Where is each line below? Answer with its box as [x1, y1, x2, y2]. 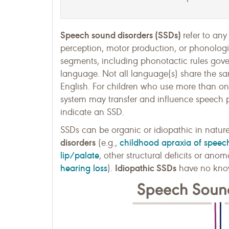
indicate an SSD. [60, 106, 124, 118]
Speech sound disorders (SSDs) [60, 29, 183, 41]
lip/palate [60, 149, 99, 161]
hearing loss [60, 162, 107, 174]
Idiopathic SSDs [115, 162, 176, 174]
